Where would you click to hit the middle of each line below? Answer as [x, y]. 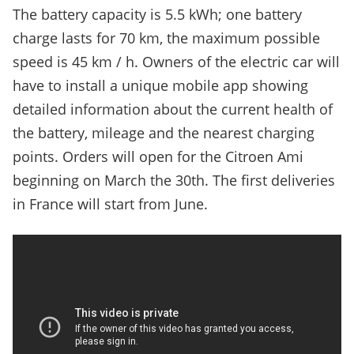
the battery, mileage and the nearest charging [164, 133]
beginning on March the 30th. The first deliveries [174, 181]
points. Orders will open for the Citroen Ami [158, 157]
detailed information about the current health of [173, 109]
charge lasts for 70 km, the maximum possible [166, 38]
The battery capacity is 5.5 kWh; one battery [157, 15]
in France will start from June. [110, 204]
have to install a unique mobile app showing [160, 86]
